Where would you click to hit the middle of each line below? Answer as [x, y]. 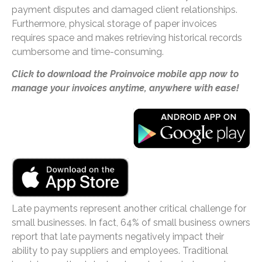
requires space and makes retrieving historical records [127, 37]
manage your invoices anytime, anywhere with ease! [125, 88]
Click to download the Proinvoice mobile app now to [125, 74]
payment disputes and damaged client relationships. [125, 9]
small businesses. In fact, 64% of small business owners [131, 223]
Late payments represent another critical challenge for [129, 209]
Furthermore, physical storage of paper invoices [114, 23]
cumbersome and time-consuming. [88, 51]
